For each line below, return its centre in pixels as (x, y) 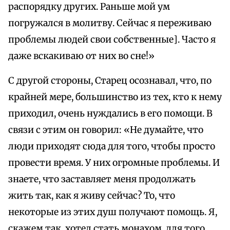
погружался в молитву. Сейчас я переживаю (110, 23)
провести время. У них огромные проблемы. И (114, 163)
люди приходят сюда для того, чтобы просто (112, 147)
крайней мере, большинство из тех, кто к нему (115, 97)
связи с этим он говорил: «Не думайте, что (106, 130)
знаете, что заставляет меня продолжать (102, 179)
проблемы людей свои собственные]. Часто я (112, 40)
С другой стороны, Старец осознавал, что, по (110, 81)
